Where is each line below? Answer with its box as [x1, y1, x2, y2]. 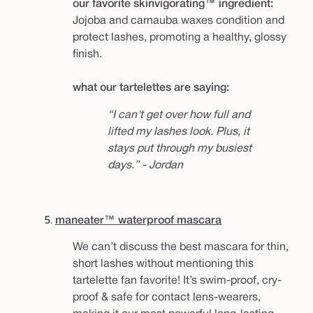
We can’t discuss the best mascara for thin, [73, 242, 289, 253]
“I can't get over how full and [108, 110, 250, 121]
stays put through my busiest [108, 144, 252, 154]
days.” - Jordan [108, 161, 183, 171]
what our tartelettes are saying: [73, 83, 229, 94]
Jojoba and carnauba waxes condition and [73, 16, 284, 27]
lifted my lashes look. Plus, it [108, 127, 249, 138]
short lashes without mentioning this [73, 259, 254, 270]
